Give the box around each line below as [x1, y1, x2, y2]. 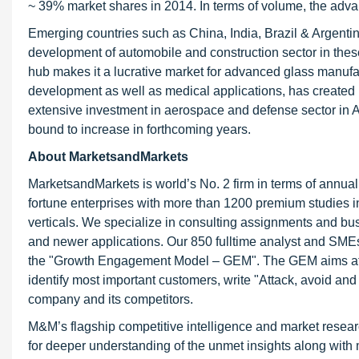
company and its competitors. [28, 292, 193, 306]
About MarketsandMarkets [28, 150, 188, 163]
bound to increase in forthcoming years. [28, 123, 251, 136]
